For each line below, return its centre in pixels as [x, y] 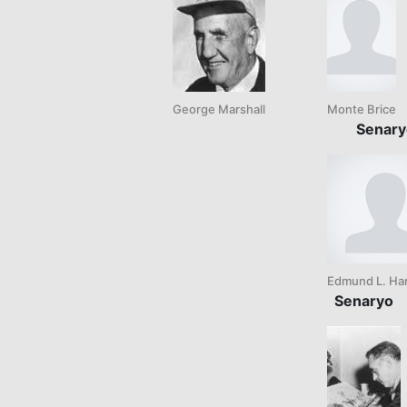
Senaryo [364, 300]
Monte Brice [362, 109]
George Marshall [219, 109]
